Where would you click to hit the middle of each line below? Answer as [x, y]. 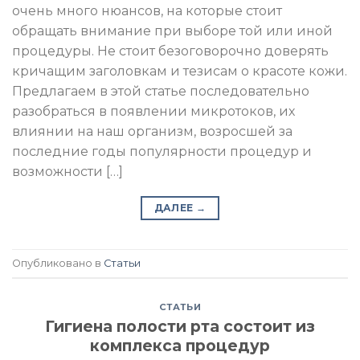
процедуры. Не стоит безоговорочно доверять [170, 51]
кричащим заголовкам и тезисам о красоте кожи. [180, 72]
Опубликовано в [58, 263]
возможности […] [67, 172]
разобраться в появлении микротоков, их [153, 112]
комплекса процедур [180, 345]
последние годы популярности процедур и [162, 152]
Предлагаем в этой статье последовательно [161, 92]
